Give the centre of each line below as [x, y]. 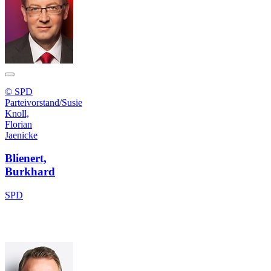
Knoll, [17, 113]
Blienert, [26, 158]
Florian [18, 124]
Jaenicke [21, 135]
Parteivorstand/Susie [44, 102]
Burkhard [30, 172]
